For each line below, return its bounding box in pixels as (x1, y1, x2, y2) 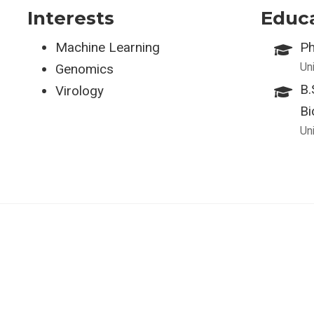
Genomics (55, 61, 114, 77)
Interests (27, 6, 114, 29)
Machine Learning (55, 39, 160, 55)
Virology (55, 83, 104, 99)
